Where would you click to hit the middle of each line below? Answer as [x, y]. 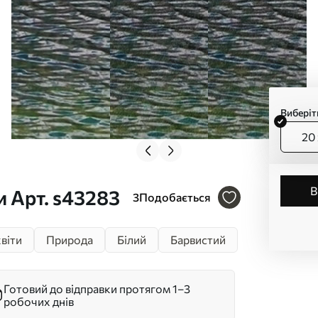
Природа [70, 240]
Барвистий [198, 240]
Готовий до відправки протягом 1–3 [97, 289]
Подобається [175, 197]
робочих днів [39, 301]
